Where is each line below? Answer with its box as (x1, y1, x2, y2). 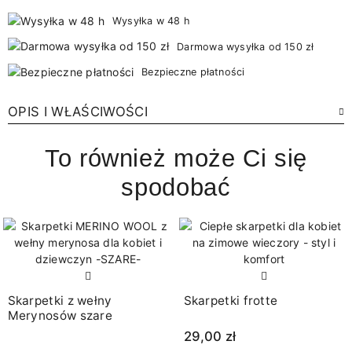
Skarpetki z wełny (7, 293, 112, 309)
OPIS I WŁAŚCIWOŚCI (8, 104, 148, 120)
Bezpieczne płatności (141, 66, 245, 79)
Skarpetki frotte (183, 293, 278, 309)
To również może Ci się (45, 145, 307, 173)
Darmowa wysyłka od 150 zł (177, 40, 314, 53)
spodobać (121, 174, 231, 202)
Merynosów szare (7, 308, 113, 324)
